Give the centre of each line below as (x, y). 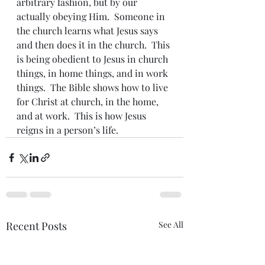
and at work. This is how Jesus (83, 116)
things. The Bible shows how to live (93, 87)
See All (171, 224)
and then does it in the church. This (94, 45)
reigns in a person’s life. (67, 130)
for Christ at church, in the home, (89, 101)
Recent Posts (36, 226)
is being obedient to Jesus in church (93, 59)
